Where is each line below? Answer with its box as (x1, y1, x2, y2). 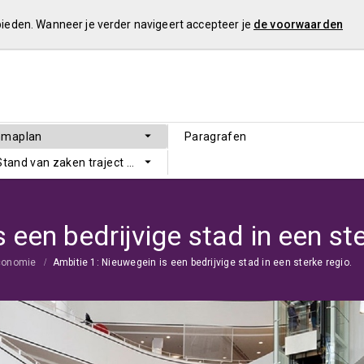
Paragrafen (184, 130, 247, 143)
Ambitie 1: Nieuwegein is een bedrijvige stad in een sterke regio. (52, 257, 353, 268)
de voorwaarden (253, 18, 343, 31)
